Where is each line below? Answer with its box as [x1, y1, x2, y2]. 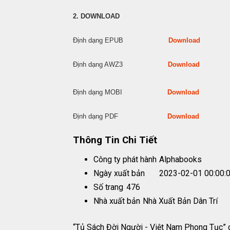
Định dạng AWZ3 [73, 61, 168, 69]
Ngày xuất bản [93, 168, 145, 178]
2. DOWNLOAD [73, 12, 120, 21]
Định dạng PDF [73, 112, 167, 121]
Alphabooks [159, 154, 202, 164]
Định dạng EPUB [73, 36, 168, 45]
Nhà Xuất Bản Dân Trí [143, 196, 218, 206]
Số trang [93, 182, 123, 192]
